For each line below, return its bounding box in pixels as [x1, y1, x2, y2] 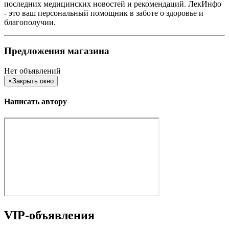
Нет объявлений [4, 66, 61, 76]
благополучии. [4, 17, 56, 27]
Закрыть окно [12, 77, 54, 85]
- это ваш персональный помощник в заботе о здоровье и [4, 8, 203, 17]
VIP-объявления [4, 208, 95, 222]
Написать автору [4, 97, 67, 106]
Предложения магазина [4, 45, 109, 57]
